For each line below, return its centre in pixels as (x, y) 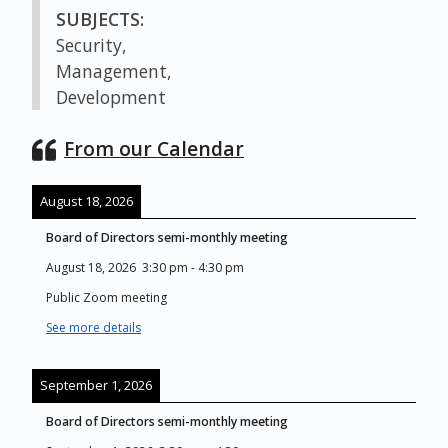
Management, (114, 71)
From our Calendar (154, 148)
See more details (93, 328)
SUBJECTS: (100, 19)
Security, (91, 45)
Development (111, 97)
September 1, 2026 (96, 385)
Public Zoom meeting (106, 298)
